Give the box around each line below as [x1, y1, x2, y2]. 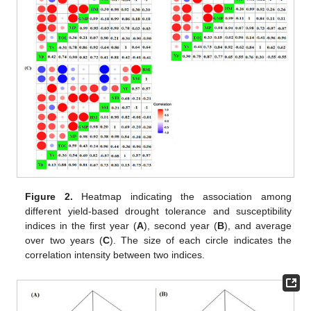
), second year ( [144, 220, 217, 232]
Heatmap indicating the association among [72, 191, 292, 203]
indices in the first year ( [25, 220, 137, 232]
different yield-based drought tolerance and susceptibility [25, 205, 292, 217]
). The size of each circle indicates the [110, 235, 292, 246]
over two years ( [25, 235, 103, 246]
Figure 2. [25, 191, 73, 203]
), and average [224, 220, 292, 232]
